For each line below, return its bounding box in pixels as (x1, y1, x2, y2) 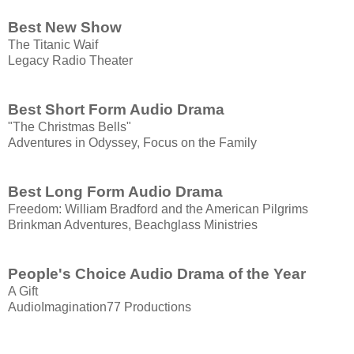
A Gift (8, 284, 38, 299)
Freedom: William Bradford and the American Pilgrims (8, 202, 308, 217)
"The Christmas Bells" (8, 120, 131, 134)
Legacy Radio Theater (8, 54, 133, 68)
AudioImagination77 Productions (8, 300, 191, 314)
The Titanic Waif (8, 38, 98, 52)
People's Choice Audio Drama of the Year (8, 265, 306, 283)
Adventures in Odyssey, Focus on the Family (8, 136, 257, 150)
